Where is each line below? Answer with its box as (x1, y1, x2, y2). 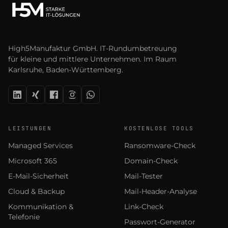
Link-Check (124, 203, 163, 211)
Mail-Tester (124, 172, 163, 180)
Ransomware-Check (124, 141, 195, 150)
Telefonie (8, 213, 40, 221)
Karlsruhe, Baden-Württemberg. (8, 66, 123, 74)
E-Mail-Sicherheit (8, 172, 69, 180)
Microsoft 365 (8, 157, 57, 165)
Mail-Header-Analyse (124, 187, 197, 195)
